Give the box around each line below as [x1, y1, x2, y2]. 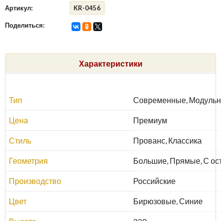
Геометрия [9, 156, 48, 165]
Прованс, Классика [133, 136, 202, 145]
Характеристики [78, 59, 143, 68]
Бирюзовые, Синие [133, 196, 203, 206]
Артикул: [5, 4, 33, 12]
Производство [9, 176, 61, 185]
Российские [133, 176, 176, 185]
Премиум [133, 115, 167, 125]
